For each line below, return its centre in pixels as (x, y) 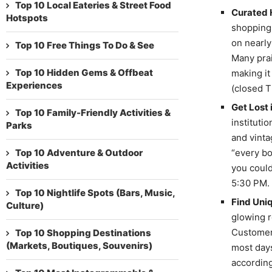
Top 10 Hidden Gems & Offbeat (84, 72)
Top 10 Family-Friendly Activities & (93, 112)
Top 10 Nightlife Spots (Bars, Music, (95, 192)
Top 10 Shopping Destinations (83, 233)
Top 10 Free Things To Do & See (85, 45)
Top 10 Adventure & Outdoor (79, 152)
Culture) (25, 205)
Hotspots (27, 18)
